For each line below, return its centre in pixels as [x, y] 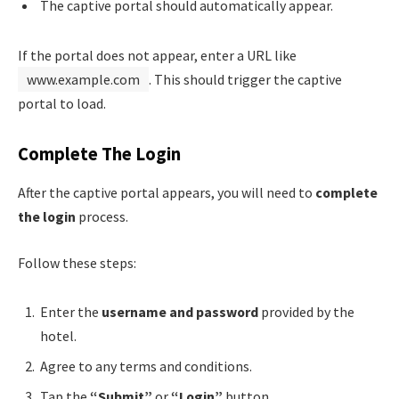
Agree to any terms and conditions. [146, 366]
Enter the [71, 312]
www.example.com [83, 80]
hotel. [58, 336]
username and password [180, 312]
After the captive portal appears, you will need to [167, 193]
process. [102, 217]
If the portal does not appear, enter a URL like [157, 56]
